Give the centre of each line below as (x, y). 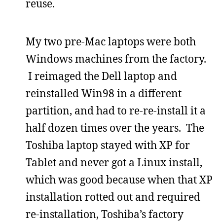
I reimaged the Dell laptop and (101, 76)
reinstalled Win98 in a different (104, 93)
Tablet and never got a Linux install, (114, 162)
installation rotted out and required (113, 197)
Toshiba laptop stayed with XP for (108, 145)
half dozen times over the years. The (115, 128)
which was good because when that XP (119, 179)
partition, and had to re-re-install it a (116, 110)
